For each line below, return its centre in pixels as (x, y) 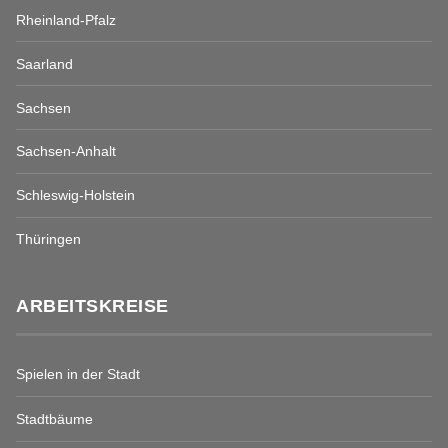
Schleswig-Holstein (75, 195)
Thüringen (48, 238)
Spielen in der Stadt (78, 374)
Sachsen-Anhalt (66, 151)
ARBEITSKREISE (92, 306)
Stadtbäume (54, 419)
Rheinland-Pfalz (66, 20)
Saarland (44, 63)
